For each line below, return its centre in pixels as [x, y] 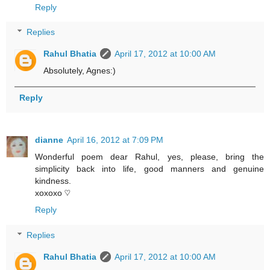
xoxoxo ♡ [53, 193]
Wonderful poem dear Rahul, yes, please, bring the [149, 157]
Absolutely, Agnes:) [80, 71]
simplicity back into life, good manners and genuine [149, 169]
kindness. [53, 181]
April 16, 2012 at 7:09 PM [115, 140]
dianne [49, 140]
